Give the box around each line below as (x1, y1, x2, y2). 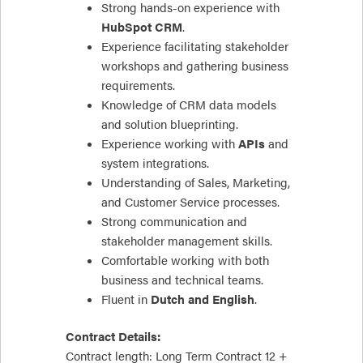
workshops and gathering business (100, 58, 288, 74)
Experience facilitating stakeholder (100, 38, 288, 54)
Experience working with (100, 135, 238, 152)
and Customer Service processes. (100, 194, 280, 210)
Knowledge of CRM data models (100, 96, 276, 113)
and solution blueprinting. (100, 116, 238, 132)
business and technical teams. (100, 271, 263, 288)
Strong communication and (100, 213, 247, 229)
